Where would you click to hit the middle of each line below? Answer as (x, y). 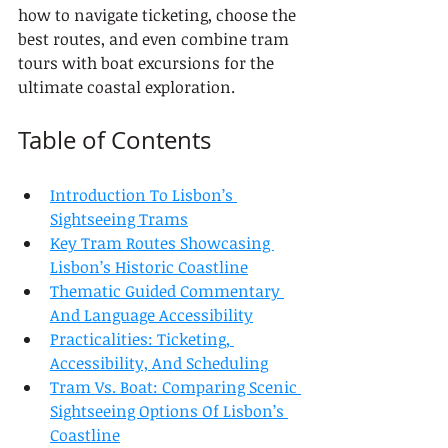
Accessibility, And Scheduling (159, 363)
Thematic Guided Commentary (167, 291)
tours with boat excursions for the (148, 63)
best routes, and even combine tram (155, 39)
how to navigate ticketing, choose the (159, 15)
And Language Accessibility (151, 315)
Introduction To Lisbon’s (143, 195)
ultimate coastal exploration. (126, 87)
